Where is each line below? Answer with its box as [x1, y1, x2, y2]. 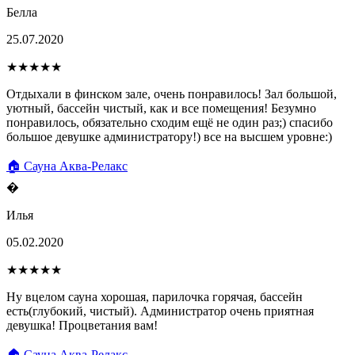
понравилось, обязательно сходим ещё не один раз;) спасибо [6, 115, 333, 129]
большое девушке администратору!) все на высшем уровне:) [6, 129, 332, 143]
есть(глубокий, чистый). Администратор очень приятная [6, 303, 314, 318]
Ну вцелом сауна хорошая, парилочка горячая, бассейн [6, 289, 303, 303]
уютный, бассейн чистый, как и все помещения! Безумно [6, 101, 316, 115]
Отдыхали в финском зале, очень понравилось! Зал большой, [6, 86, 337, 101]
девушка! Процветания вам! [6, 318, 158, 332]
